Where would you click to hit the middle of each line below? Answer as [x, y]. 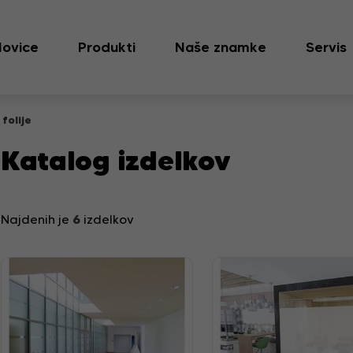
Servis [326, 47]
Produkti [107, 47]
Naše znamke [221, 47]
